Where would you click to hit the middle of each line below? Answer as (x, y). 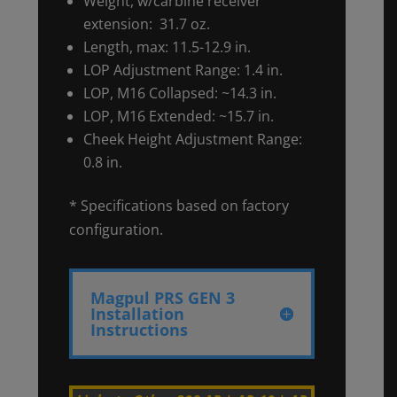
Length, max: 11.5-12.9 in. (167, 47)
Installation (137, 313)
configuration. (116, 229)
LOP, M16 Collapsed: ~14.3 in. (179, 93)
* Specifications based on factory (179, 205)
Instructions (139, 329)
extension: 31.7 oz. (146, 23)
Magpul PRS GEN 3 (162, 297)
